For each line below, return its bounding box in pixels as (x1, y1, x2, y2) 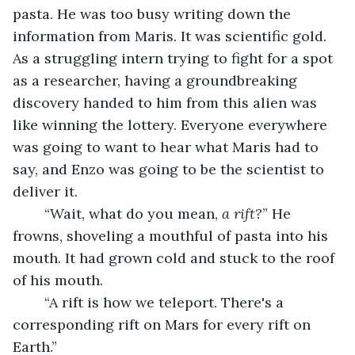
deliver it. (13, 181, 78, 200)
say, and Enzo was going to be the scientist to (13, 159, 328, 178)
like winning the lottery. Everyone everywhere (13, 115, 331, 134)
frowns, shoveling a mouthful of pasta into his (13, 226, 332, 245)
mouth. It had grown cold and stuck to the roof (13, 248, 338, 267)
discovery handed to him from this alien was (13, 93, 321, 112)
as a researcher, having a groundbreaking (13, 71, 301, 90)
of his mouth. (13, 270, 103, 289)
